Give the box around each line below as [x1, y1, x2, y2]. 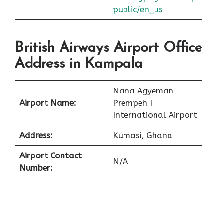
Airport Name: [19, 98, 76, 108]
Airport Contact [19, 151, 82, 161]
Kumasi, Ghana [112, 130, 172, 140]
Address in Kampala [15, 57, 142, 72]
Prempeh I [112, 98, 152, 108]
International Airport [112, 110, 197, 120]
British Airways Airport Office [15, 41, 202, 56]
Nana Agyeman [112, 86, 173, 96]
